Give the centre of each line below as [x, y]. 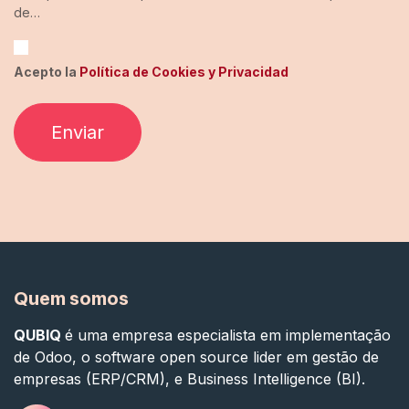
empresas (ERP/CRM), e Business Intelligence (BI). [189, 379]
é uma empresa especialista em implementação [228, 336]
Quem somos [71, 299]
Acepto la [47, 72]
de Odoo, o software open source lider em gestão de [196, 357]
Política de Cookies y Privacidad [184, 72]
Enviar [78, 133]
